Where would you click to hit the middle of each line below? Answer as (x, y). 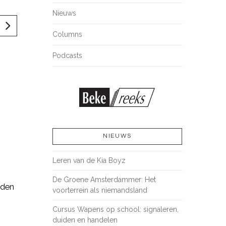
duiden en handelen (85, 220)
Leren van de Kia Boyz (89, 161)
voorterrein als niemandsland (100, 190)
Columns (67, 34)
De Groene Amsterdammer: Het (104, 180)
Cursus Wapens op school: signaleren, (115, 210)
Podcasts (67, 55)
